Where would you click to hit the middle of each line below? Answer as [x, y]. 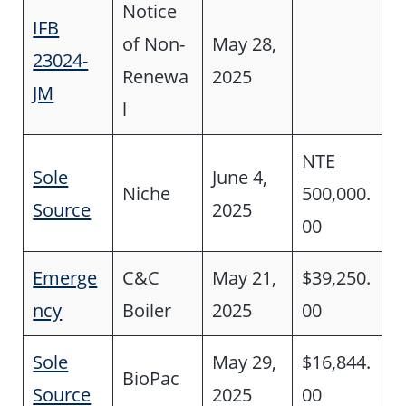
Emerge [65, 277]
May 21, [245, 277]
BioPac [151, 377]
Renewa [156, 76]
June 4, [240, 176]
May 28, [245, 43]
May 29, [245, 361]
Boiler [147, 309]
